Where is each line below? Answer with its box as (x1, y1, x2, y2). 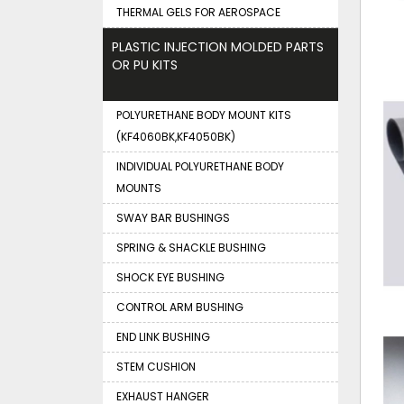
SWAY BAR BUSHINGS (116, 210, 230, 225)
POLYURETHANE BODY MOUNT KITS (116, 107, 291, 123)
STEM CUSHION (116, 359, 196, 374)
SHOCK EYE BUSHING (116, 270, 225, 285)
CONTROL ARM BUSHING (116, 299, 243, 315)
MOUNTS (116, 180, 161, 196)
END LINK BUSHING (116, 329, 210, 344)
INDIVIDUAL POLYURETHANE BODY (116, 159, 284, 174)
